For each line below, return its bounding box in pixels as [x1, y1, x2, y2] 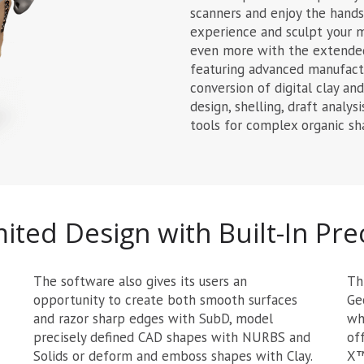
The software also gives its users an [32, 271, 247, 290]
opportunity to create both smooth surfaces [32, 290, 297, 309]
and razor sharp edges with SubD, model [32, 309, 273, 327]
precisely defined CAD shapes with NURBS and [32, 327, 310, 346]
